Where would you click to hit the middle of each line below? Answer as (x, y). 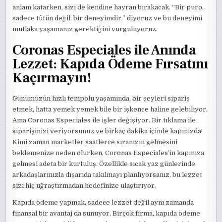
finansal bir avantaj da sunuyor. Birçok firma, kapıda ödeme (107, 213)
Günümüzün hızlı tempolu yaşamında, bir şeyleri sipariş (101, 98)
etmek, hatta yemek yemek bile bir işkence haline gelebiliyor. (110, 109)
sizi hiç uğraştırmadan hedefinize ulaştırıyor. (84, 185)
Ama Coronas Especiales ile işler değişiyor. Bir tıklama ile (104, 120)
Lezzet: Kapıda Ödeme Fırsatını (111, 64)
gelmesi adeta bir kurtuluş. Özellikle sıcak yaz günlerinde (104, 164)
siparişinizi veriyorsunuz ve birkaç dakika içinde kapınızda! (108, 131)
